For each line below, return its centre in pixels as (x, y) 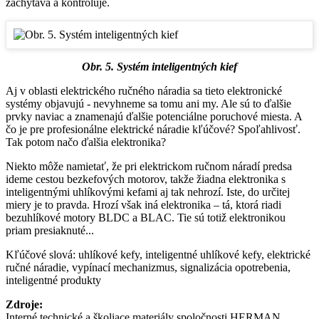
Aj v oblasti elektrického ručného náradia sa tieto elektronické (144, 91)
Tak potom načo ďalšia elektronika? (86, 142)
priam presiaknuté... (50, 231)
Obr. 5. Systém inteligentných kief (159, 67)
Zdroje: (24, 305)
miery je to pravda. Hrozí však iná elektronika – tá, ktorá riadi (143, 205)
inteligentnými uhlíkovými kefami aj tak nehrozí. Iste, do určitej (148, 192)
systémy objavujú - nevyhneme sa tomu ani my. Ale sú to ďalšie (148, 104)
